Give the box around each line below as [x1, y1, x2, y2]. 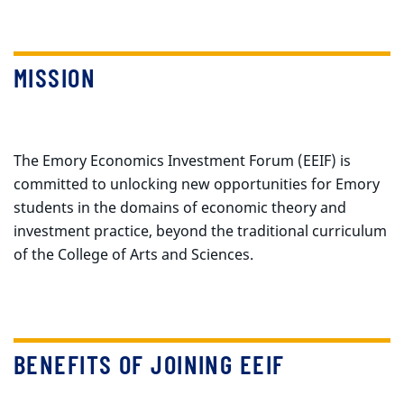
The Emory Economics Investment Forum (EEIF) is [14, 151, 351, 170]
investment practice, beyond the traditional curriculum [14, 221, 387, 241]
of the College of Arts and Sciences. [14, 244, 253, 264]
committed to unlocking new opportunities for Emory [14, 174, 380, 194]
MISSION [14, 61, 96, 93]
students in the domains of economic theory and [14, 197, 346, 217]
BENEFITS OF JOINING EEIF [14, 348, 285, 380]
